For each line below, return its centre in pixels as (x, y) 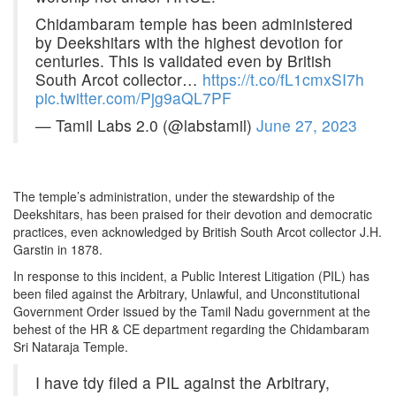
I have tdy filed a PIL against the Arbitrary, (183, 383)
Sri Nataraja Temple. (71, 347)
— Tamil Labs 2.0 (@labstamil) (146, 126)
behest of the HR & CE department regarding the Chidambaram (191, 329)
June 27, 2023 (307, 126)
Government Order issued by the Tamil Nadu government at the (192, 312)
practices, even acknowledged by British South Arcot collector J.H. (198, 232)
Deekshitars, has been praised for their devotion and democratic (193, 214)
